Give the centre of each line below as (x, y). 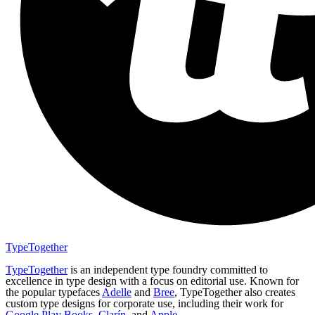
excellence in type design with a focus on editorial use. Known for (152, 281)
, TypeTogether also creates (235, 292)
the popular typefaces (54, 292)
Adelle (117, 292)
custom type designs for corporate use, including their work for (144, 303)
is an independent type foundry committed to (168, 269)
